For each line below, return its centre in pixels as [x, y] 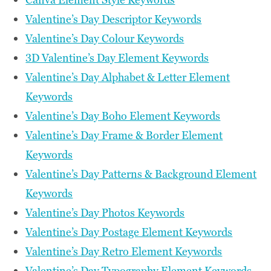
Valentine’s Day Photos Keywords [105, 212]
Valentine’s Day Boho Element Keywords [123, 116]
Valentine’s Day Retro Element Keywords [124, 251]
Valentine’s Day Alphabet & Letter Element [128, 77]
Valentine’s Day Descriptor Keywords [114, 19]
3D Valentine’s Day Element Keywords [117, 57]
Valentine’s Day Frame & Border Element [124, 135]
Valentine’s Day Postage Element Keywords [129, 232]
